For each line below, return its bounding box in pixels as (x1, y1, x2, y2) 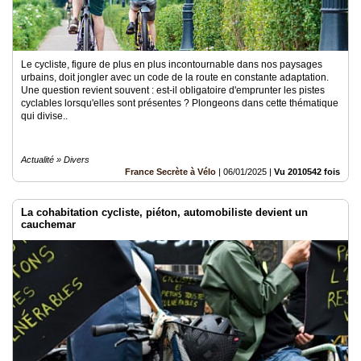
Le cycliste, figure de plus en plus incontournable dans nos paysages (21, 59, 322, 70)
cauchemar (21, 218, 76, 230)
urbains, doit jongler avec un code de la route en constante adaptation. (21, 72, 329, 83)
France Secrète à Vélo (125, 167, 216, 176)
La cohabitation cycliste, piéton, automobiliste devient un (21, 206, 308, 218)
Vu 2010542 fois (274, 167, 340, 176)
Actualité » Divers (21, 155, 89, 164)
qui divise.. (21, 110, 68, 122)
